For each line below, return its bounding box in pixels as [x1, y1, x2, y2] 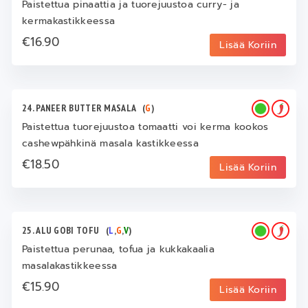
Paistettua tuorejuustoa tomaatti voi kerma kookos [22, 120, 269, 135]
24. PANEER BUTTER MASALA [22, 102, 143, 115]
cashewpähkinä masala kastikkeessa [22, 136, 199, 151]
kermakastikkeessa [22, 14, 115, 29]
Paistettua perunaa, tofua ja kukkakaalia [22, 242, 215, 257]
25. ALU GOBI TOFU [22, 224, 107, 237]
